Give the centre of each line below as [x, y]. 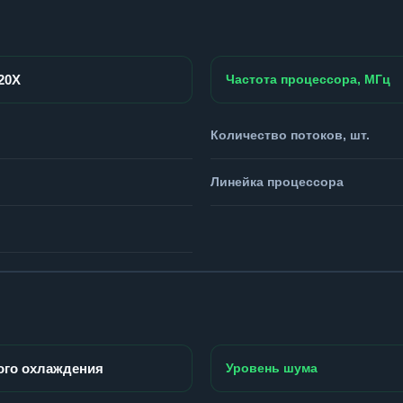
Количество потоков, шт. [290, 134]
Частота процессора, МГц [308, 79]
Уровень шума [272, 367]
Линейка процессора [277, 181]
